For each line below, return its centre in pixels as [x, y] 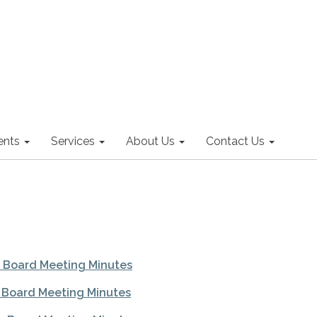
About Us [150, 141]
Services [73, 141]
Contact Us [235, 141]
